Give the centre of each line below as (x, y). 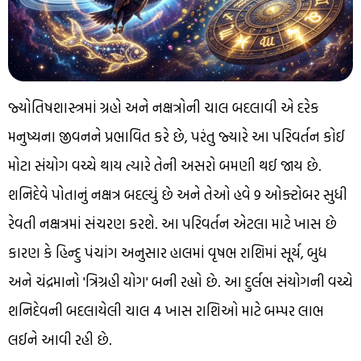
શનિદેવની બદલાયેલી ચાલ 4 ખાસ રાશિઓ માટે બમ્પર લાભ (166, 310)
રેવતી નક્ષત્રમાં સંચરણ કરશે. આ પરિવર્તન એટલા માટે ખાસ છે (172, 223)
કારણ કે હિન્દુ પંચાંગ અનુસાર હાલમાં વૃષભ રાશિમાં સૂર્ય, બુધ (168, 252)
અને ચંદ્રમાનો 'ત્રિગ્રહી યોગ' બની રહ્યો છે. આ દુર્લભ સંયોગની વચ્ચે (180, 281)
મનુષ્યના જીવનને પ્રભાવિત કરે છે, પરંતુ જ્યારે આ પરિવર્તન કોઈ (176, 136)
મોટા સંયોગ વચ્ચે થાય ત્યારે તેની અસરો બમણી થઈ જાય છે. (165, 165)
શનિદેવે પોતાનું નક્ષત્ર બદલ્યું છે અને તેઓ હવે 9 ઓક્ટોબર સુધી (178, 194)
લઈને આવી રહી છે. (60, 339)
